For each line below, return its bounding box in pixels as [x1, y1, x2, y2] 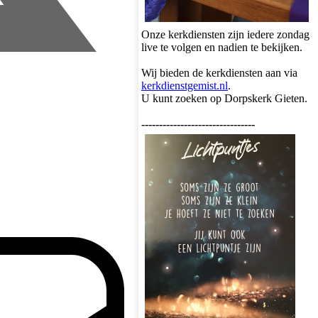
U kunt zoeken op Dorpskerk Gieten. [141, 92, 307, 104]
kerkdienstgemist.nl [141, 79, 228, 92]
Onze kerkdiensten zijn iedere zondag [141, 28, 309, 40]
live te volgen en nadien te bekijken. [141, 41, 302, 53]
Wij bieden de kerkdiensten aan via [141, 67, 297, 79]
